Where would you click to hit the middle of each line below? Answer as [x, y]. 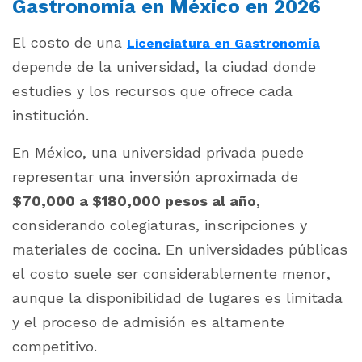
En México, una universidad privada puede [158, 152]
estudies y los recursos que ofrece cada [152, 91]
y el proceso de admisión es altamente [148, 322]
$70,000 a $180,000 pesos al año [134, 201]
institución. [51, 115]
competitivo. [55, 346]
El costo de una [69, 42]
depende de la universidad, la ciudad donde [164, 67]
